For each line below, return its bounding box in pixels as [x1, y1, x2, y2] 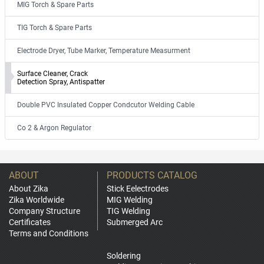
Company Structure [9, 206, 80, 216]
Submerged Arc [107, 217, 163, 227]
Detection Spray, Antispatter [17, 78, 105, 86]
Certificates [9, 217, 51, 227]
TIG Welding [107, 206, 150, 216]
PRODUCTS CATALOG [107, 170, 197, 181]
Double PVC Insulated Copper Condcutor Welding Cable [17, 101, 194, 109]
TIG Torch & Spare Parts [17, 24, 92, 32]
